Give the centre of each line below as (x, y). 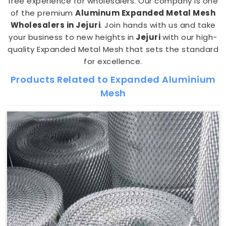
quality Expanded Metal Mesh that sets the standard (113, 49)
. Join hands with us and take (158, 25)
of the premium (43, 13)
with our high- (190, 37)
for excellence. (113, 61)
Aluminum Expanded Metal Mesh (146, 13)
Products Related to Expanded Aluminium (113, 79)
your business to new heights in (71, 37)
